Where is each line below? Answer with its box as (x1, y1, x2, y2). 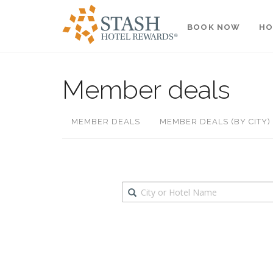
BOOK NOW (187, 23, 241, 32)
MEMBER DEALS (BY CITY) (160, 117, 271, 126)
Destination (121, 181, 173, 193)
